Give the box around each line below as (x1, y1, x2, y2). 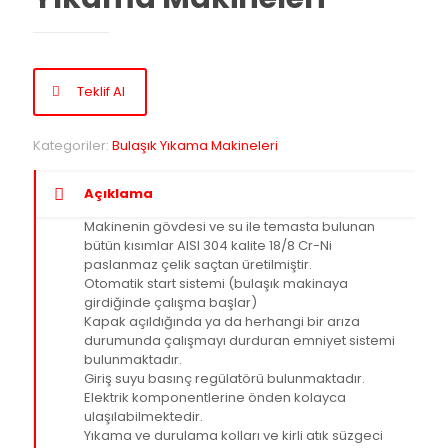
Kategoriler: (33, 136, 112, 155)
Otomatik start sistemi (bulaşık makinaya (84, 274, 348, 293)
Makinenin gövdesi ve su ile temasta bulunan (84, 217, 375, 236)
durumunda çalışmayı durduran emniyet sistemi (84, 331, 395, 350)
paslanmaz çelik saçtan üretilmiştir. (84, 255, 312, 274)
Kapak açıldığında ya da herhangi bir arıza (84, 312, 360, 331)
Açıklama (84, 184, 153, 203)
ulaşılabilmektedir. (84, 407, 203, 426)
